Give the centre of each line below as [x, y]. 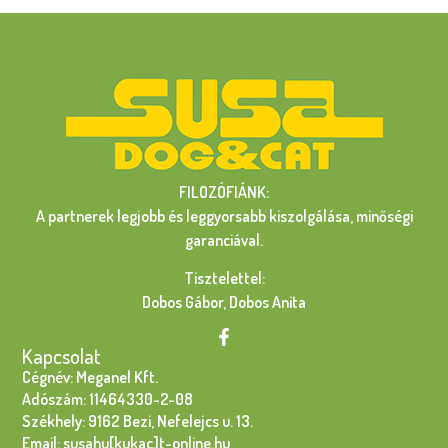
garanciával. [224, 239]
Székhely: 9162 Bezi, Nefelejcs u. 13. [138, 421]
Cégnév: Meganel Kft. [90, 377]
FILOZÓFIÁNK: [224, 191]
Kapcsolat [62, 356]
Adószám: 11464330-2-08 [108, 399]
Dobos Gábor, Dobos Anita [224, 301]
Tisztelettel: [224, 277]
